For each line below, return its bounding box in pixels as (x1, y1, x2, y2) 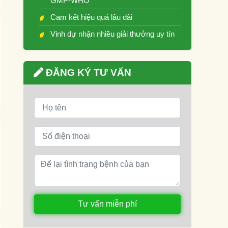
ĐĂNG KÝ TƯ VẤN (43, 67, 131, 78)
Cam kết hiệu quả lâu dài (50, 13, 132, 21)
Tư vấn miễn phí (78, 199, 137, 208)
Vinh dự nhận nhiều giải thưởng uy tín (50, 30, 175, 38)
